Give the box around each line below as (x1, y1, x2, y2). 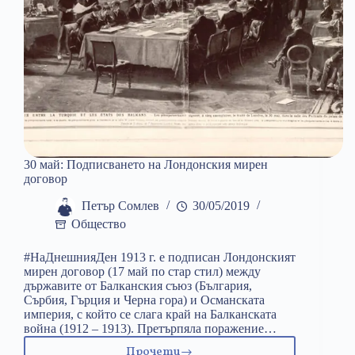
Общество (71, 217, 126, 231)
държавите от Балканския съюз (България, (24, 279, 252, 293)
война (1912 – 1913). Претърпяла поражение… (24, 322, 277, 336)
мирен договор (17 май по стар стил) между (24, 265, 261, 279)
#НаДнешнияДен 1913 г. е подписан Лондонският (24, 250, 296, 265)
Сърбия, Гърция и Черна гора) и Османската (24, 293, 265, 307)
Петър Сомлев (82, 199, 159, 213)
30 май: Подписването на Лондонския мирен (24, 157, 268, 171)
